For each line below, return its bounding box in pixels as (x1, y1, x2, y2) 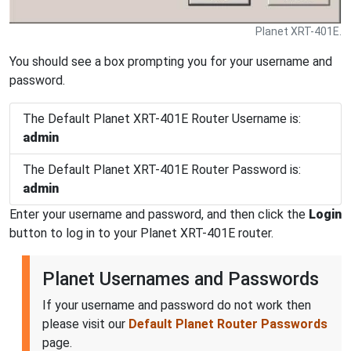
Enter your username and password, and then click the (9, 206, 309, 222)
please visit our (42, 316, 128, 331)
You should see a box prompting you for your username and (9, 53, 332, 69)
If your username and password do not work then (42, 297, 311, 313)
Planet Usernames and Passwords (42, 267, 319, 290)
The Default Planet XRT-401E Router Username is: (23, 110, 301, 126)
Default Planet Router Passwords (128, 316, 327, 331)
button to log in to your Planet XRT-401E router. (9, 225, 273, 241)
